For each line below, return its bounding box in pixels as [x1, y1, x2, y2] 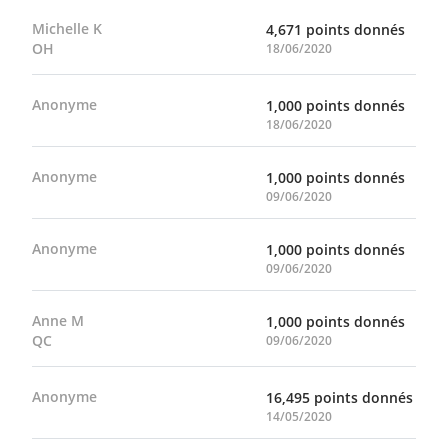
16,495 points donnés [266, 388, 413, 407]
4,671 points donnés [266, 20, 405, 39]
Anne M [32, 311, 84, 330]
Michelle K [32, 19, 102, 38]
